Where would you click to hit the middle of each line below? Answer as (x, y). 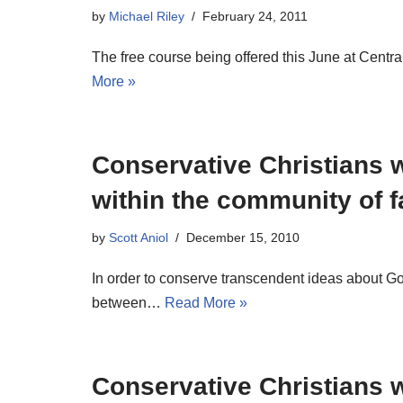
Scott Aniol (139, 237)
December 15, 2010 (243, 237)
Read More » (206, 303)
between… (128, 303)
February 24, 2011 (255, 16)
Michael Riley (147, 16)
